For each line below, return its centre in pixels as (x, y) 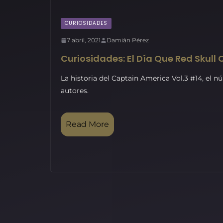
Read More (87, 124)
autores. (75, 91)
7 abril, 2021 (84, 40)
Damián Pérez (128, 40)
